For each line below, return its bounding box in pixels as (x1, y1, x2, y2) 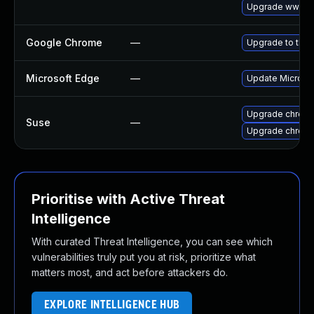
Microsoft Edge (26, 72, 100, 84)
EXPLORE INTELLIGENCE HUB (43, 299, 180, 311)
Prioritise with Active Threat (32, 191, 225, 207)
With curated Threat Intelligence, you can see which (32, 235, 273, 247)
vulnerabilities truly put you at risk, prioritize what (32, 251, 256, 263)
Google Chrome (26, 36, 102, 48)
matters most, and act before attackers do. (32, 266, 228, 278)
